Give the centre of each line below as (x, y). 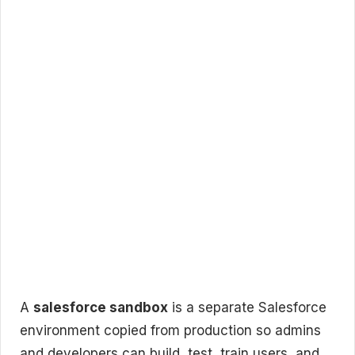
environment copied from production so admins (170, 330)
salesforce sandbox (101, 307)
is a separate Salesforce (247, 307)
